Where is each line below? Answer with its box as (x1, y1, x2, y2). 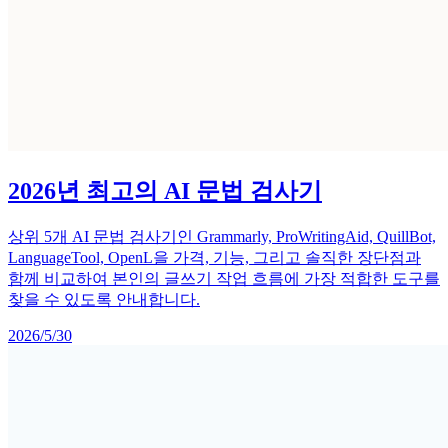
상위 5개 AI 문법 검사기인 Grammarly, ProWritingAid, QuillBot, (8, 227, 436, 245)
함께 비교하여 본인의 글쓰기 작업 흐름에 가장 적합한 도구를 (8, 269, 440, 287)
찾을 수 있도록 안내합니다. (8, 290, 200, 308)
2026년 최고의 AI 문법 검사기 (8, 177, 322, 204)
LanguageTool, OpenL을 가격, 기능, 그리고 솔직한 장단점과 (8, 248, 421, 266)
